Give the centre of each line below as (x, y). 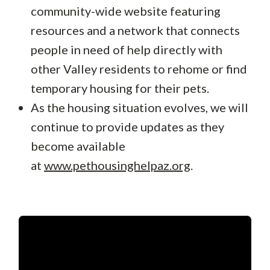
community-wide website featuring (126, 11)
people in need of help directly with (127, 49)
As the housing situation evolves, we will (140, 107)
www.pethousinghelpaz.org (117, 165)
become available (78, 146)
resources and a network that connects (135, 30)
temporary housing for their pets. (120, 88)
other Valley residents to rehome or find (139, 69)
